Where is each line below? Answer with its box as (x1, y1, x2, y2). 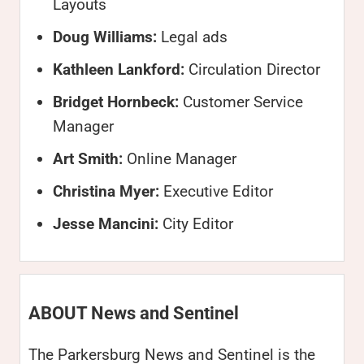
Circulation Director (184, 60, 320, 79)
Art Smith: (53, 149, 123, 168)
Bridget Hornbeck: (53, 93, 179, 111)
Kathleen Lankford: (53, 60, 184, 79)
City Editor (158, 214, 233, 233)
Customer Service (179, 93, 303, 111)
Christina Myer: (53, 182, 159, 201)
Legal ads (157, 28, 227, 46)
